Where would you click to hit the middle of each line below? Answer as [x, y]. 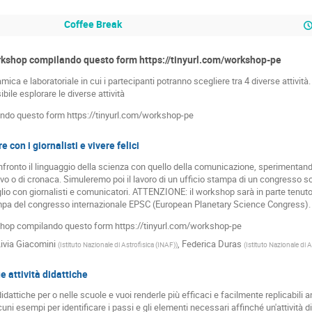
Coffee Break [93, 24]
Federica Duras [211, 243]
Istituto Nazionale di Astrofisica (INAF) [117, 244]
